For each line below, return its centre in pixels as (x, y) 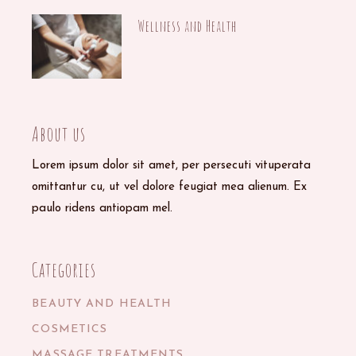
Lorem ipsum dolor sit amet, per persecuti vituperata (172, 165)
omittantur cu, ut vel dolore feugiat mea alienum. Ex (170, 187)
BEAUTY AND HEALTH (102, 304)
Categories (64, 269)
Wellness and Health (188, 26)
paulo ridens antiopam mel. (103, 208)
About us (59, 133)
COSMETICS (70, 329)
